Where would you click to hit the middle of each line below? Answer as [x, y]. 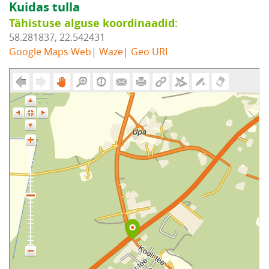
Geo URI [149, 51]
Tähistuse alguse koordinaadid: [93, 23]
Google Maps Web [50, 51]
